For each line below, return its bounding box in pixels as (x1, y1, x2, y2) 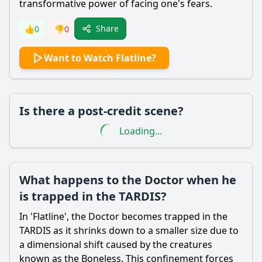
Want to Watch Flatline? (44, 51, 156, 64)
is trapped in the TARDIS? (19, 188, 167, 204)
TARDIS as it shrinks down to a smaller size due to (19, 224, 239, 237)
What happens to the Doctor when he (19, 172, 236, 188)
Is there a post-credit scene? (19, 103, 184, 119)
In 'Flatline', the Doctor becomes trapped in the (19, 210, 227, 223)
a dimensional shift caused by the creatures (19, 238, 212, 251)
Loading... (119, 125, 162, 137)
